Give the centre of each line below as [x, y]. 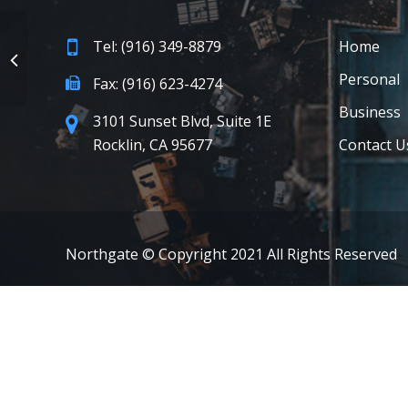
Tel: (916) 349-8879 [157, 46]
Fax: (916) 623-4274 [157, 84]
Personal [369, 79]
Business [369, 112]
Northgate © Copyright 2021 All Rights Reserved [231, 254]
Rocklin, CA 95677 [152, 145]
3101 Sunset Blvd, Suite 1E [182, 121]
